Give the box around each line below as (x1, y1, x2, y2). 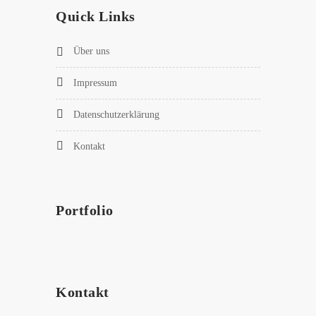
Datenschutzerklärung (73, 109, 159, 120)
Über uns (73, 46, 109, 56)
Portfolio (56, 202, 114, 218)
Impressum (73, 78, 117, 88)
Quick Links (56, 8, 135, 24)
